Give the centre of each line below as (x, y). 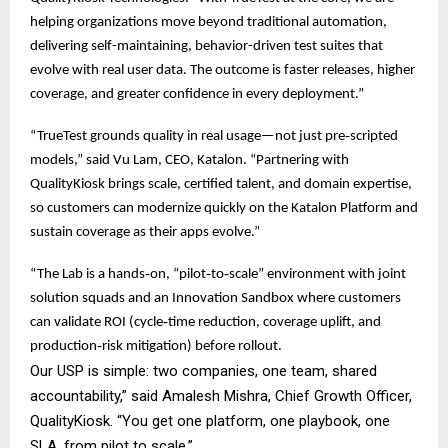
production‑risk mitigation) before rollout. (156, 346)
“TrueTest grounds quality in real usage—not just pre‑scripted (214, 136)
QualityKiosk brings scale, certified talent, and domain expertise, (221, 184)
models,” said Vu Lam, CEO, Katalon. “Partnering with (189, 160)
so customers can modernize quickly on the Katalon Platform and (224, 208)
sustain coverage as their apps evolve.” (145, 232)
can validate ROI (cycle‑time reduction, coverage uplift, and (205, 322)
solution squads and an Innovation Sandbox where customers (215, 298)
